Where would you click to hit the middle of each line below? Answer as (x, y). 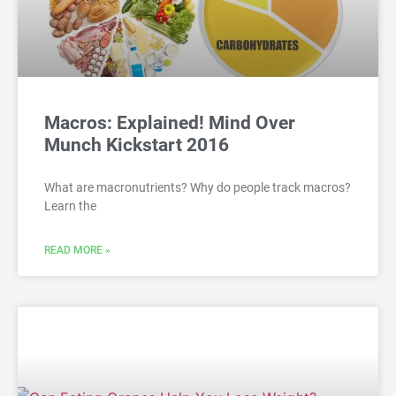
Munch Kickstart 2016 (137, 145)
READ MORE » (77, 251)
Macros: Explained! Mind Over (170, 123)
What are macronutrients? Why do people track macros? (198, 188)
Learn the (70, 206)
